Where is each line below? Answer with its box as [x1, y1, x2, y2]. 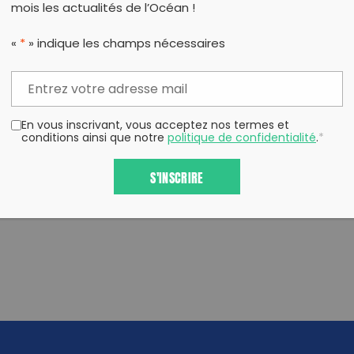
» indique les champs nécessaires [25, 34, 225, 55]
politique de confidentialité [168, 130, 316, 149]
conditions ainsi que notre [21, 130, 168, 149]
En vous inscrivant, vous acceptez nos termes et [21, 117, 289, 136]
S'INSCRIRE [150, 165, 204, 187]
